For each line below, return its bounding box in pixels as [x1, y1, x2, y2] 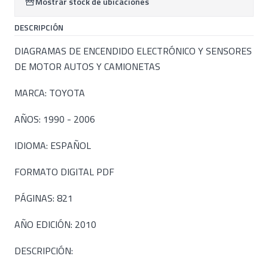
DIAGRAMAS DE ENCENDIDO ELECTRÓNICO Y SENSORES [14, 44, 252, 58]
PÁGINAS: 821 [14, 191, 73, 205]
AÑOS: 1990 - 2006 [14, 112, 95, 126]
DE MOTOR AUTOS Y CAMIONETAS [14, 59, 160, 74]
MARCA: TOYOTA [14, 86, 85, 100]
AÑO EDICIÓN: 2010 [14, 217, 96, 232]
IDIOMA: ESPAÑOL [14, 138, 91, 153]
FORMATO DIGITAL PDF [14, 165, 114, 179]
